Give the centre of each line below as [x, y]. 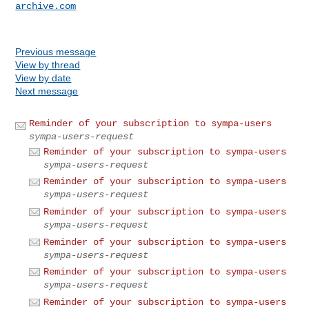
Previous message [56, 51]
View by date [43, 78]
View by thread [48, 64]
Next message [47, 91]
